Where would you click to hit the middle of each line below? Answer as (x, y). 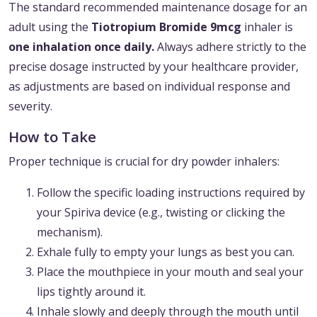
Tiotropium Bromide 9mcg (166, 27)
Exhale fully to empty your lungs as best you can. (166, 252)
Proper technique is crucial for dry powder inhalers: (144, 162)
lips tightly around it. (91, 292)
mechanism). (70, 232)
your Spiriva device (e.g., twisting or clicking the (161, 213)
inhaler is (267, 27)
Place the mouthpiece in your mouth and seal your (170, 272)
